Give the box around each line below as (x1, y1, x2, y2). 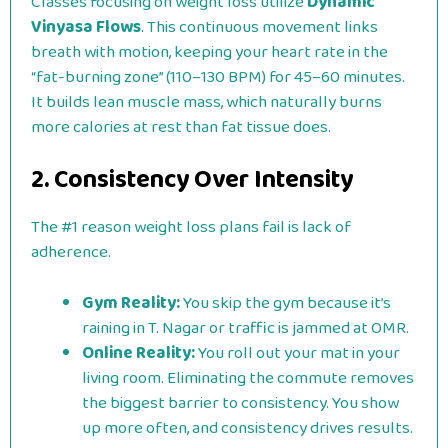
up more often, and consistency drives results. (82, 414, 413, 442)
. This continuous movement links (141, 13, 378, 41)
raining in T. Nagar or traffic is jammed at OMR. (82, 314, 409, 342)
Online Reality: (82, 339, 195, 367)
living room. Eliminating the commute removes (82, 364, 414, 392)
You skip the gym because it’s (180, 289, 391, 317)
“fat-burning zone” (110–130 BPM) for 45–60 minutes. (31, 63, 405, 91)
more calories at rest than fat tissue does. (31, 113, 331, 141)
